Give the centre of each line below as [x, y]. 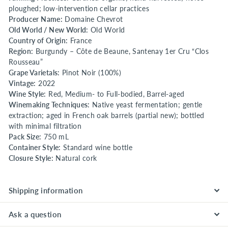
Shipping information [46, 191]
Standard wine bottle [96, 148]
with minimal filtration [45, 126]
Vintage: [22, 83]
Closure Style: [31, 158]
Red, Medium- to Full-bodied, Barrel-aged [115, 94]
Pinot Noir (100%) [90, 73]
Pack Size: [25, 137]
